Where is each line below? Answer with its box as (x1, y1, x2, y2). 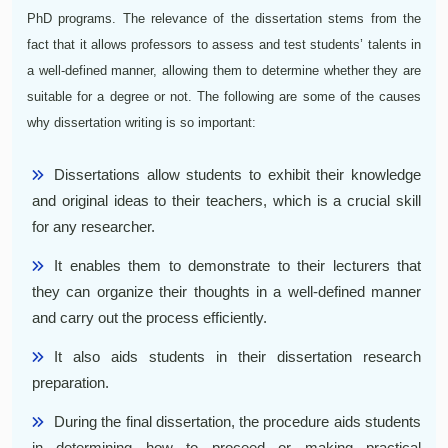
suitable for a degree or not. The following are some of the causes (27, 88, 421, 104)
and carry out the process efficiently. (32, 308, 267, 326)
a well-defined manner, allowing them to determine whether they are (27, 62, 421, 78)
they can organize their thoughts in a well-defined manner (32, 282, 421, 300)
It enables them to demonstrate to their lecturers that (54, 256, 421, 274)
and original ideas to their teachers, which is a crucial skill (32, 191, 421, 209)
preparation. (32, 373, 109, 391)
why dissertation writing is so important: (27, 114, 256, 130)
